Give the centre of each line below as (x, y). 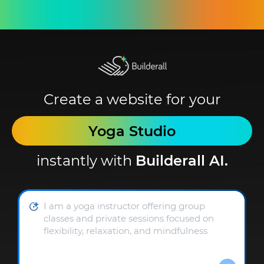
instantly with (86, 161)
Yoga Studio (132, 131)
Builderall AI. (181, 161)
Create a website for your (132, 100)
